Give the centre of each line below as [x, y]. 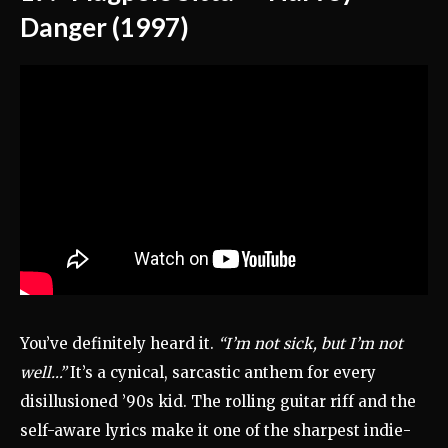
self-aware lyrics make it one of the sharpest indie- [215, 431]
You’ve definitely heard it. [119, 344]
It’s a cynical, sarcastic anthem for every [221, 373]
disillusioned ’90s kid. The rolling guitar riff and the [218, 402]
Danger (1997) [104, 26]
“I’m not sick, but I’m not [310, 344]
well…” [43, 373]
